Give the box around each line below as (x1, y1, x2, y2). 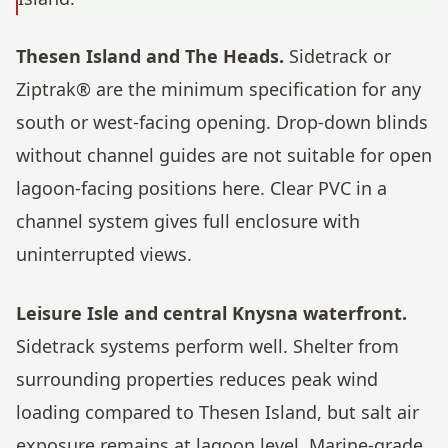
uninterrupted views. (16, 242, 192, 267)
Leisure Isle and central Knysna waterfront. (16, 300, 407, 325)
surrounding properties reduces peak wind (16, 366, 378, 391)
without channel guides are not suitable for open (16, 143, 432, 168)
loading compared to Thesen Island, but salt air (16, 399, 419, 424)
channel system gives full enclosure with (16, 209, 360, 234)
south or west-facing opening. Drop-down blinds (16, 110, 428, 135)
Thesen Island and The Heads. (16, 44, 284, 69)
